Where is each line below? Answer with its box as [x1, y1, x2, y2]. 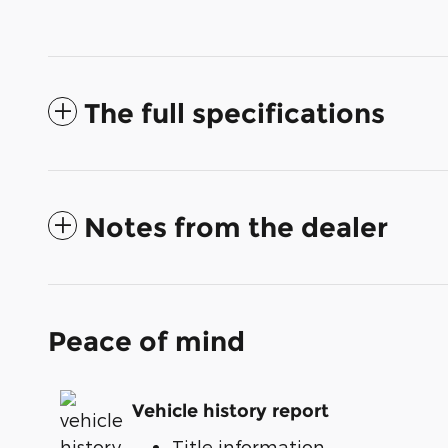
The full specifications [84, 96, 385, 130]
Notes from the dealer [84, 210, 388, 244]
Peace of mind [48, 324, 245, 358]
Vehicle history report [132, 400, 329, 422]
